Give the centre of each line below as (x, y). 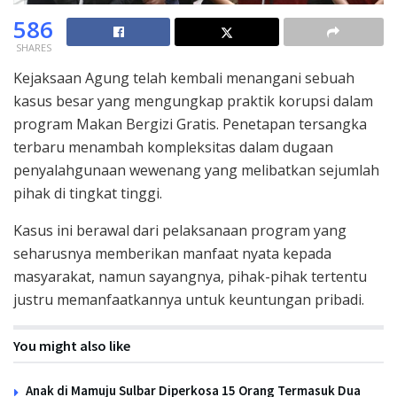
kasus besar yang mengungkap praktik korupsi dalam (193, 101)
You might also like (72, 345)
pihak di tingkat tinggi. (88, 193)
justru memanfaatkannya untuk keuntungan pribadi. (189, 299)
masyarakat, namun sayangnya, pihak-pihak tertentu (190, 276)
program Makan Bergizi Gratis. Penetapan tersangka (190, 124)
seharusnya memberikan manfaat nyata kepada (172, 253)
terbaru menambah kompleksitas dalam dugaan (173, 147)
